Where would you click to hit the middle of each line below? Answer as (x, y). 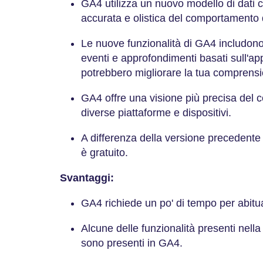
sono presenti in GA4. (133, 243)
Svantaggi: (87, 178)
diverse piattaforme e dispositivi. (156, 113)
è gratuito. (104, 153)
